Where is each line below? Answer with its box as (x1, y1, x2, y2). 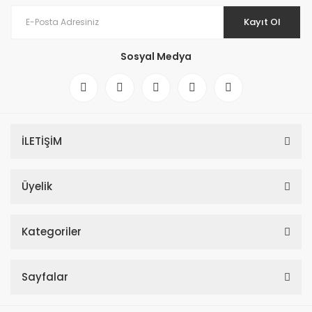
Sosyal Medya (120, 49, 192, 63)
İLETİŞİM (22, 133, 62, 148)
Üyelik (22, 178, 52, 194)
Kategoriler (22, 224, 81, 239)
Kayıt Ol (243, 15, 281, 29)
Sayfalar (22, 269, 68, 284)
